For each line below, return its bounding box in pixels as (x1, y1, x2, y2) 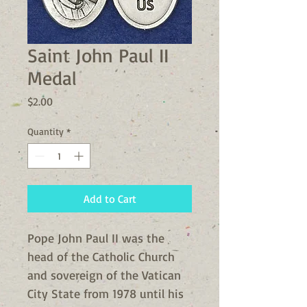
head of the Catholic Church (27, 249, 175, 264)
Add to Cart (83, 192, 136, 206)
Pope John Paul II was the (27, 230, 164, 245)
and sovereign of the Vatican (27, 267, 181, 282)
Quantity (27, 125, 64, 137)
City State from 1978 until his (27, 286, 184, 301)
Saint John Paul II (27, 43, 169, 67)
